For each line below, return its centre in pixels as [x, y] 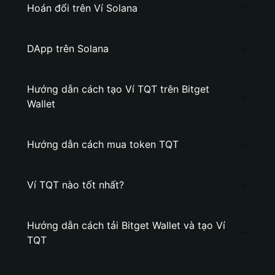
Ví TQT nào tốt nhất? [76, 185]
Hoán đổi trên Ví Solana [82, 8]
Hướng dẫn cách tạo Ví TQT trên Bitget [118, 89]
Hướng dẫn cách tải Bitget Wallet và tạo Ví [126, 225]
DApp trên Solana [68, 48]
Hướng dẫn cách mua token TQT [103, 144]
